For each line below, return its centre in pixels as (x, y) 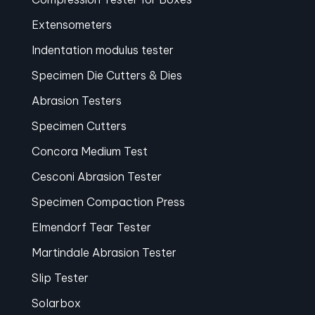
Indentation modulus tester (102, 50)
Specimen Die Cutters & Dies (107, 76)
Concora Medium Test (89, 152)
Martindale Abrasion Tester (104, 253)
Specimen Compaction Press (108, 202)
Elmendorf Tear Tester (91, 227)
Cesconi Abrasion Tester (96, 177)
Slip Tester (60, 278)
